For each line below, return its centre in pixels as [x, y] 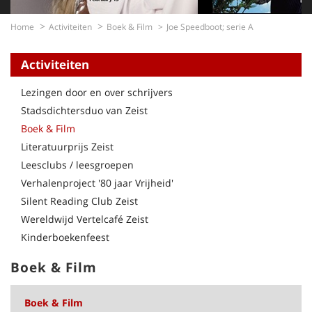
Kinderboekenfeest [65, 237]
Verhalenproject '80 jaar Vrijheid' [97, 183]
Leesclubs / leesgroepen [77, 165]
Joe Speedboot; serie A [210, 27]
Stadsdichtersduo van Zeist [84, 110]
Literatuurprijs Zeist [67, 147]
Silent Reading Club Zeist [79, 201]
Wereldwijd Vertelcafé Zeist [85, 219]
